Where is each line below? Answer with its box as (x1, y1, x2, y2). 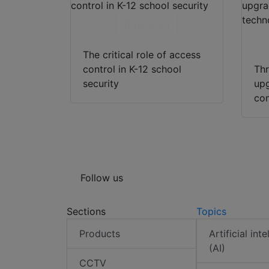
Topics (196, 205, 226, 218)
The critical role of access (83, 49, 201, 61)
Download (123, 18, 170, 31)
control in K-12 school (83, 63, 181, 76)
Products (79, 228, 120, 240)
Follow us (80, 172, 123, 184)
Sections (67, 205, 106, 218)
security (83, 77, 119, 90)
